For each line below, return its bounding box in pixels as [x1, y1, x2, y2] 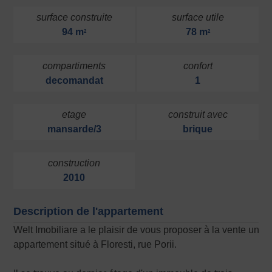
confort [183, 61, 212, 72]
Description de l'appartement [13, 205, 164, 218]
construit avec [168, 109, 228, 120]
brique [183, 124, 213, 135]
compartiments [42, 61, 106, 72]
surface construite [36, 12, 112, 23]
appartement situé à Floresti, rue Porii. [13, 239, 177, 250]
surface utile [171, 12, 224, 23]
